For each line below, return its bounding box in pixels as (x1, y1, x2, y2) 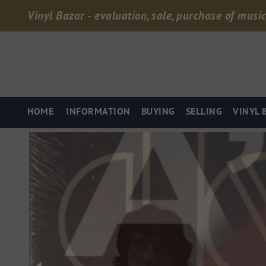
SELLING (185, 106, 222, 118)
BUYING (141, 106, 175, 118)
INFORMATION (66, 106, 131, 118)
